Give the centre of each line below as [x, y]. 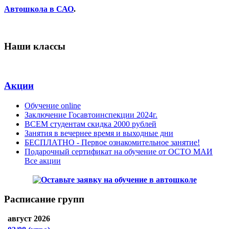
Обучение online [53, 105]
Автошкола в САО [39, 9]
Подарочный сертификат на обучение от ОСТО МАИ [119, 151]
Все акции [43, 161]
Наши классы [35, 46]
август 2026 [29, 219]
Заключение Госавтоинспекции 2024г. [91, 114]
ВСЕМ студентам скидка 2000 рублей [90, 124]
